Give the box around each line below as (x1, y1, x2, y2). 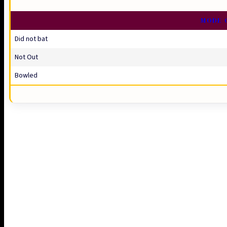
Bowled (15, 70, 37, 81)
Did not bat (15, 33, 48, 44)
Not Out (15, 52, 38, 62)
